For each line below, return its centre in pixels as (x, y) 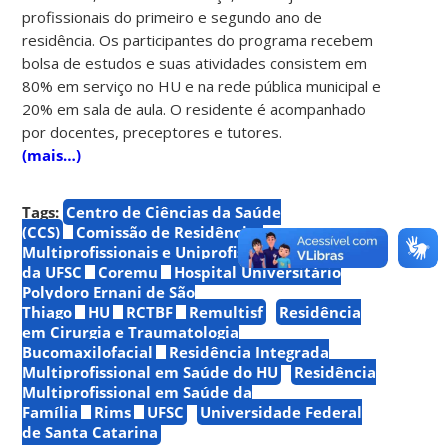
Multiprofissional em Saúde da (137, 391)
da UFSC (52, 271)
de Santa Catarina (90, 431)
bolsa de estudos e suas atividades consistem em (195, 62)
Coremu (128, 271)
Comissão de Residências (170, 231)
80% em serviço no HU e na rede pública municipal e (202, 85)
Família (50, 411)
